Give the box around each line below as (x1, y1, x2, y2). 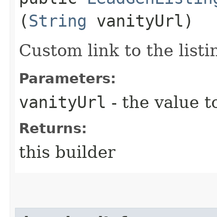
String (29, 11, 87, 31)
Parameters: (19, 70, 116, 87)
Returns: (19, 120, 87, 137)
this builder (19, 142, 115, 162)
